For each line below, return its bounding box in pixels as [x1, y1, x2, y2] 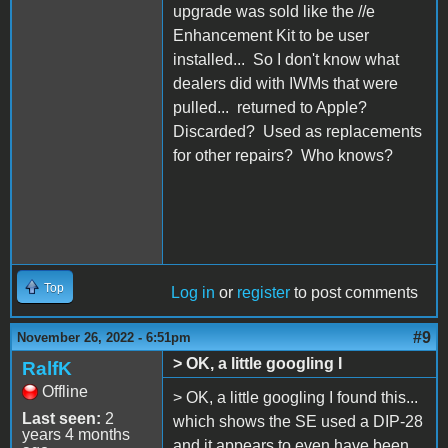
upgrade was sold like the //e [173, 2, 375, 20]
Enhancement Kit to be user [173, 26, 369, 44]
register [237, 283, 290, 301]
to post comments [290, 283, 418, 301]
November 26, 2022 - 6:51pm [17, 329, 191, 345]
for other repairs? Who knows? [173, 146, 393, 164]
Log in [171, 283, 215, 301]
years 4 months [22, 425, 130, 443]
